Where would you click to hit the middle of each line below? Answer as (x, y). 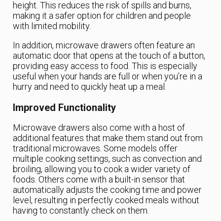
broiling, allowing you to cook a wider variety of (102, 169)
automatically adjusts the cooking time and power (108, 190)
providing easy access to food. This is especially (105, 66)
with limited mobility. (52, 26)
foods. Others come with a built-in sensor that (99, 180)
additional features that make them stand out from (108, 138)
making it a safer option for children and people (102, 16)
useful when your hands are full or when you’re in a (108, 76)
